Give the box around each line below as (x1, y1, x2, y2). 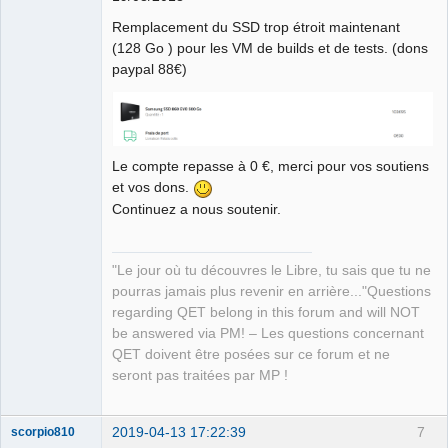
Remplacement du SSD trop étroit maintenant (112, 18, 400, 35)
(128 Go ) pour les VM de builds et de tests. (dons (112, 39, 428, 56)
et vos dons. (112, 178, 193, 195)
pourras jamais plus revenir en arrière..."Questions (112, 284, 431, 300)
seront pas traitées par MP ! (112, 368, 288, 384)
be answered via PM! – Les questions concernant (112, 326, 424, 342)
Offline (26, 4, 65, 20)
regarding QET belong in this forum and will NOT (112, 305, 420, 321)
